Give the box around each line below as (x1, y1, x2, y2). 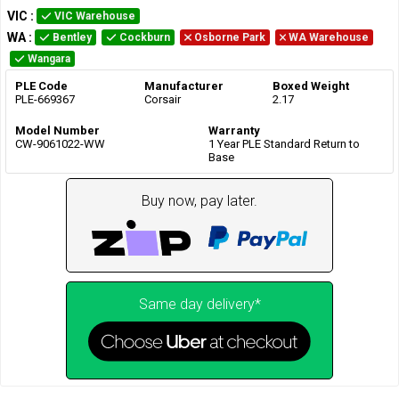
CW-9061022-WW (15, 136, 105, 151)
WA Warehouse (289, 30, 369, 44)
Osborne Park (193, 30, 265, 44)
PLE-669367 (15, 92, 75, 106)
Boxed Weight (273, 78, 350, 93)
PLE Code (15, 78, 68, 93)
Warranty (208, 123, 260, 137)
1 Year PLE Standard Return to (208, 136, 360, 151)
